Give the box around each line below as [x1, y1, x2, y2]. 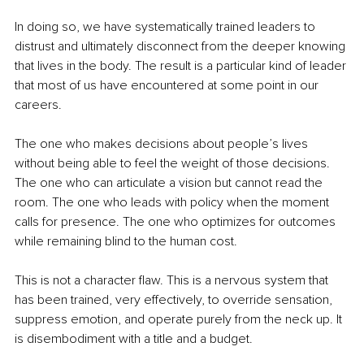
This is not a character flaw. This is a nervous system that [15, 272, 331, 289]
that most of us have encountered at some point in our [15, 77, 322, 94]
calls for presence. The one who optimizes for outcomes [15, 214, 339, 231]
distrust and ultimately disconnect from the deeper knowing [15, 38, 349, 55]
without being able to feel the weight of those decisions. [15, 155, 333, 172]
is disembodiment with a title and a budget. [15, 331, 253, 348]
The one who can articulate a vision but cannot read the [15, 175, 326, 192]
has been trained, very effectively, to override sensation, [15, 292, 336, 309]
